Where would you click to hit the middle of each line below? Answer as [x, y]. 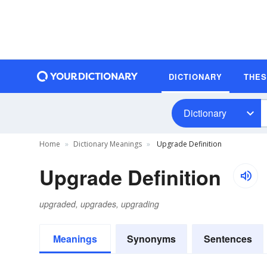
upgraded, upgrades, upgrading [99, 204]
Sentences [228, 239]
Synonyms [151, 239]
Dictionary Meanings [108, 144]
